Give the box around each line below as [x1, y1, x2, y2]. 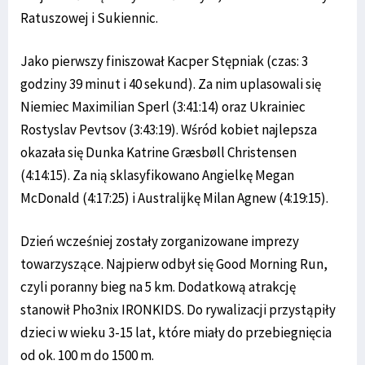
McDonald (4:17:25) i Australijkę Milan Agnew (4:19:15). [20, 188, 328, 207]
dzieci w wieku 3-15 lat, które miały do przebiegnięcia [20, 323, 332, 341]
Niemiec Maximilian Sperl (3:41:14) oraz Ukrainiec [20, 97, 306, 116]
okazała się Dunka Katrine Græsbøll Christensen [20, 143, 297, 161]
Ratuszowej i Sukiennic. [20, 8, 158, 27]
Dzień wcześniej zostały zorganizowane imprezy [20, 231, 299, 250]
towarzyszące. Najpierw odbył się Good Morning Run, [20, 254, 328, 273]
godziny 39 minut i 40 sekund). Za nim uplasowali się [20, 74, 321, 93]
